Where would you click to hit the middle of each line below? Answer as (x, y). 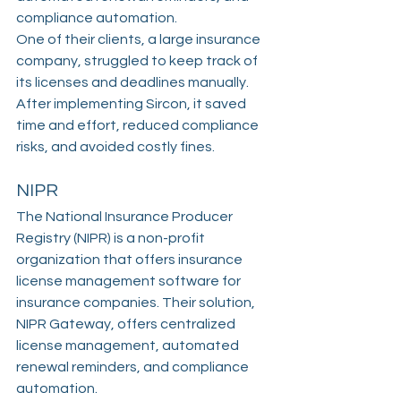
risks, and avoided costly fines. (115, 147)
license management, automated (129, 346)
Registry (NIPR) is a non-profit (112, 239)
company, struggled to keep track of (138, 61)
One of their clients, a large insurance (140, 40)
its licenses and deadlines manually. (134, 83)
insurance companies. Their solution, (137, 303)
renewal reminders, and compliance (134, 367)
